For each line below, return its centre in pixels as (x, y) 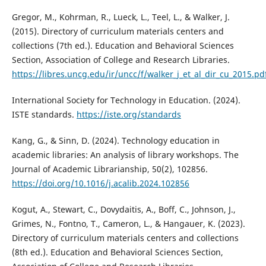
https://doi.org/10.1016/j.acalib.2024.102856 (100, 183)
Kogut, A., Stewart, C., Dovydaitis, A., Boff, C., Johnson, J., (123, 210)
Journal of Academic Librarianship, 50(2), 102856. (110, 169)
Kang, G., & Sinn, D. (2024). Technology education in (115, 141)
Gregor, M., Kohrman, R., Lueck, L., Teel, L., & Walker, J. (121, 17)
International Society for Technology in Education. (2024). (126, 100)
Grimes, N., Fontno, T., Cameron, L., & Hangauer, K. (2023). (128, 224)
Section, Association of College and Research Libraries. (121, 60)
